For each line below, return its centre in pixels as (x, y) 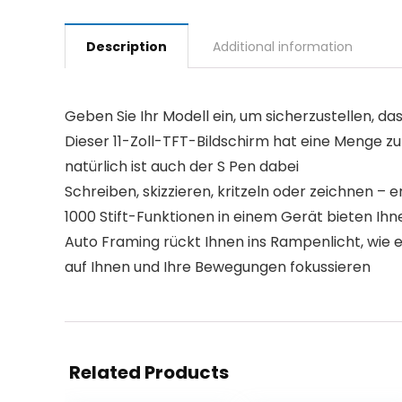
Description (127, 47)
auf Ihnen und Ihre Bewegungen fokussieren (218, 267)
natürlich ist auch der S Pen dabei (182, 166)
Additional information (283, 47)
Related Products (149, 372)
